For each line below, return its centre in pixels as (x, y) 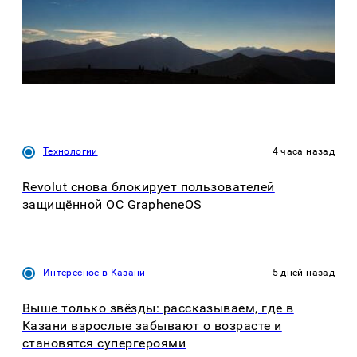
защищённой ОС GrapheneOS (112, 205)
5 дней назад (303, 272)
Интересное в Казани (94, 272)
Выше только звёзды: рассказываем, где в (158, 308)
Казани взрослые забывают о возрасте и (152, 325)
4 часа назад (303, 151)
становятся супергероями (104, 343)
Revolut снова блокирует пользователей (149, 187)
